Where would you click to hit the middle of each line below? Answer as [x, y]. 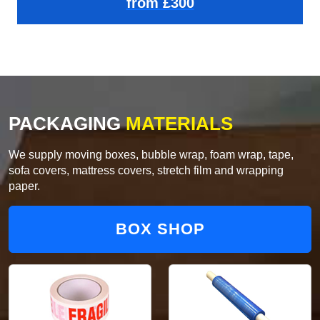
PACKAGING [65, 124]
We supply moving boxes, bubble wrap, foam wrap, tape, [151, 155]
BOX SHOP [160, 229]
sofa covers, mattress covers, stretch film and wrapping [146, 171]
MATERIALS [177, 124]
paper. [24, 186]
